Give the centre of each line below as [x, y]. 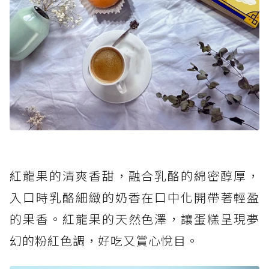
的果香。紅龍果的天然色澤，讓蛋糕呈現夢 [134, 219]
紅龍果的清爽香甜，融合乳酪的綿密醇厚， [134, 175]
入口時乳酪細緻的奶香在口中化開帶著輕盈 [134, 197]
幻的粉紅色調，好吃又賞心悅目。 [104, 240]
